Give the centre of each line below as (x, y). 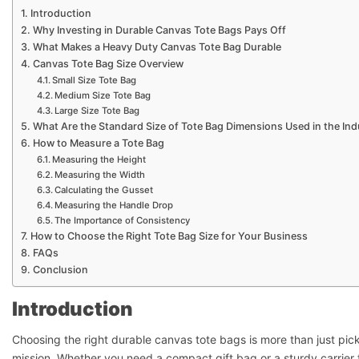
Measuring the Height (99, 159)
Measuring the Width (100, 175)
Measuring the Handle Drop (114, 205)
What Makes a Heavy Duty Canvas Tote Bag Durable (157, 47)
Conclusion (60, 270)
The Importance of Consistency (123, 220)
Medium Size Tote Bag (103, 95)
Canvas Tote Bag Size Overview (108, 64)
